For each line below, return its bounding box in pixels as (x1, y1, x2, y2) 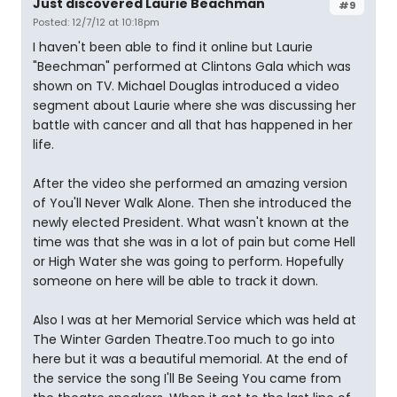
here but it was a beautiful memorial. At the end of (33, 350, 348, 368)
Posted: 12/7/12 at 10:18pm (33, 15, 160, 29)
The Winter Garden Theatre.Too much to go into (33, 331, 335, 348)
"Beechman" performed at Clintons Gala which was (33, 58, 351, 75)
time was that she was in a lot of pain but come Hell (33, 233, 355, 251)
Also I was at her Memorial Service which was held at (33, 311, 356, 329)
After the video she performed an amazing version (33, 175, 347, 192)
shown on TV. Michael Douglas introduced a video (33, 77, 339, 95)
